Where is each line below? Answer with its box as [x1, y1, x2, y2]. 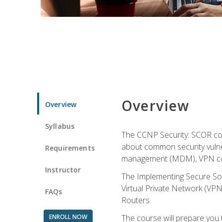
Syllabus [45, 121, 75, 131]
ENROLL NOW [49, 212, 87, 221]
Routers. [121, 194, 151, 206]
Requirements [45, 143, 95, 153]
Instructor [45, 165, 81, 174]
